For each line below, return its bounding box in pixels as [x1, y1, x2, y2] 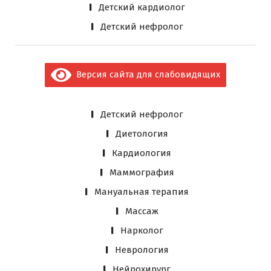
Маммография [109, 167, 174, 178]
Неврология [114, 244, 169, 256]
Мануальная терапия [94, 186, 189, 198]
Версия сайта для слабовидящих [71, 69, 220, 80]
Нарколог [120, 225, 163, 237]
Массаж [125, 206, 158, 217]
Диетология [115, 128, 168, 140]
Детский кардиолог [98, 1, 185, 13]
